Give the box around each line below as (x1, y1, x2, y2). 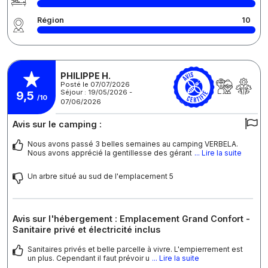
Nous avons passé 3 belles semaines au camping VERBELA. (28, 139, 238, 149)
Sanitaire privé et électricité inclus (13, 224, 160, 235)
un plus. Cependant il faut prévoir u (28, 254, 150, 263)
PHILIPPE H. (60, 70, 111, 81)
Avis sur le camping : (13, 119, 102, 130)
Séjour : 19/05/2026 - (60, 87, 132, 96)
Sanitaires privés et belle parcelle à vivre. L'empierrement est (28, 245, 243, 254)
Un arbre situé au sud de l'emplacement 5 (28, 172, 173, 181)
